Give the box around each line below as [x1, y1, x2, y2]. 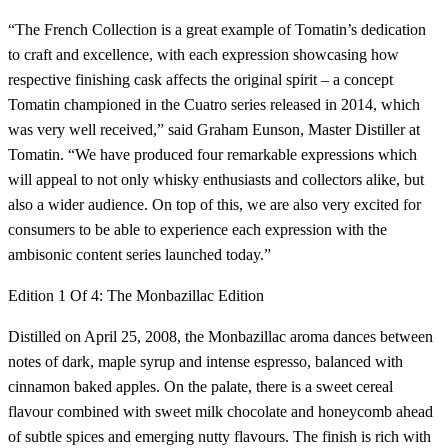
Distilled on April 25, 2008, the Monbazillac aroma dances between [8, 328, 433, 346]
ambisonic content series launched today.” [8, 246, 271, 264]
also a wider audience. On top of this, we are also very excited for [8, 196, 421, 214]
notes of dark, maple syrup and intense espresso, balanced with [8, 353, 403, 371]
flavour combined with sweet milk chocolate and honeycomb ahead [8, 403, 433, 421]
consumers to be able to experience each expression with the [8, 221, 387, 239]
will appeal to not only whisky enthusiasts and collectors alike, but [8, 171, 424, 189]
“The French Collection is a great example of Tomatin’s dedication [8, 21, 426, 39]
